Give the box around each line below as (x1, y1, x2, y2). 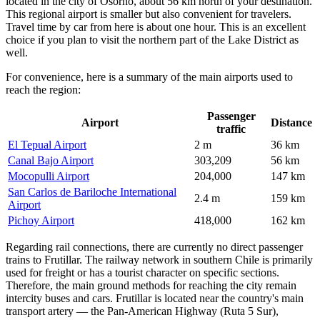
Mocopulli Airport (8, 169, 89, 182)
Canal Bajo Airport (8, 154, 94, 166)
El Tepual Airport (8, 138, 86, 151)
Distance (271, 116, 312, 129)
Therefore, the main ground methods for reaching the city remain (6, 279, 296, 291)
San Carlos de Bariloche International (8, 185, 176, 198)
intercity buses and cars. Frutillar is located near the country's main (6, 291, 304, 304)
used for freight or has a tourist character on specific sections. (6, 266, 279, 279)
